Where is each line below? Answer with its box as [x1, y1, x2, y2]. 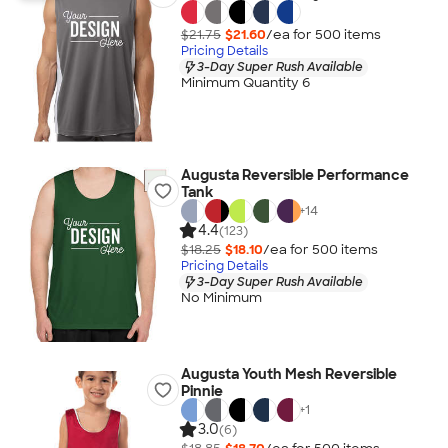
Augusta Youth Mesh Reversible [180, 365, 397, 383]
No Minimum [180, 289, 262, 307]
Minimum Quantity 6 [180, 74, 310, 92]
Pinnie [180, 382, 223, 400]
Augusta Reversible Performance [180, 166, 409, 184]
